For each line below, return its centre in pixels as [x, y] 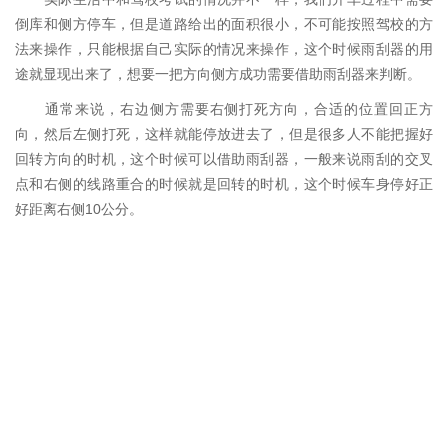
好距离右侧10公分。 [79, 209]
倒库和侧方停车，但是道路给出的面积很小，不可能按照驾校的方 [224, 24]
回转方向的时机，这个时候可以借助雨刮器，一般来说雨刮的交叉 [224, 159]
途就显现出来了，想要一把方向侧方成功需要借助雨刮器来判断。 [218, 74]
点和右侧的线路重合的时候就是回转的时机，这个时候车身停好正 [224, 184]
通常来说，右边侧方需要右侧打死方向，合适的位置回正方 [224, 109]
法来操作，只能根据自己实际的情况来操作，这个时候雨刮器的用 [224, 49]
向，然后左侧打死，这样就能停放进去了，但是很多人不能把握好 [224, 134]
